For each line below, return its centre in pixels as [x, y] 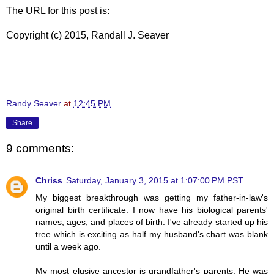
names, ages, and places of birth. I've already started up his [152, 222]
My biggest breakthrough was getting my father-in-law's [152, 197]
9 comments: [40, 149]
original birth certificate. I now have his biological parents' [152, 209]
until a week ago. [68, 246]
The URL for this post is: [58, 10]
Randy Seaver [34, 103]
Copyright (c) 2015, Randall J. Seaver [87, 35]
